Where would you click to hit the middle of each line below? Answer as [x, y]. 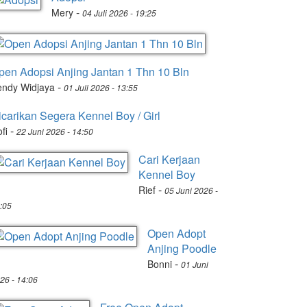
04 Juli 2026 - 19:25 [119, 13]
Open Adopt [176, 233]
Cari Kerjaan [169, 159]
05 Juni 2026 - [191, 190]
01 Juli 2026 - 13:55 [101, 87]
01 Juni [195, 264]
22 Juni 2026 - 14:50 [55, 131]
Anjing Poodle [182, 248]
